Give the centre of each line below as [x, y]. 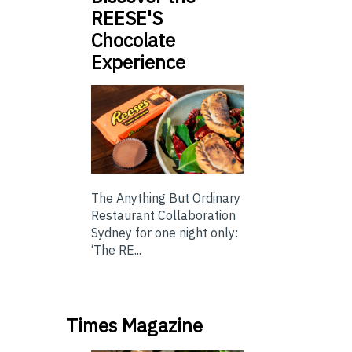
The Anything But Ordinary [166, 198]
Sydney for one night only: [165, 232]
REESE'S [127, 18]
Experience [138, 62]
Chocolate [133, 40]
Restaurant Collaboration [163, 215]
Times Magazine [134, 325]
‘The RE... [116, 249]
